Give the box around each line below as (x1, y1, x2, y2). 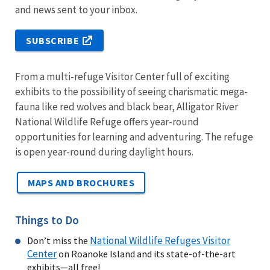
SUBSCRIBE (26, 34, 80, 46)
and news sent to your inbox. (15, 2, 137, 16)
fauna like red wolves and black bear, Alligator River (15, 99, 238, 113)
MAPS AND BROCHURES (28, 176, 135, 189)
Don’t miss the (27, 234, 90, 246)
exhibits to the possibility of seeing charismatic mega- (15, 84, 248, 98)
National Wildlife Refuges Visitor (90, 233, 230, 247)
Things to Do (15, 212, 79, 227)
